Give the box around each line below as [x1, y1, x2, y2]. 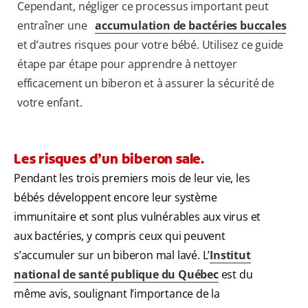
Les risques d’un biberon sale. [14, 150, 204, 168]
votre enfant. [17, 95, 82, 111]
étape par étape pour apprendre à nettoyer [17, 56, 237, 72]
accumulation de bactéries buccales [95, 18, 287, 34]
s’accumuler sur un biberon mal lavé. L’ [14, 247, 210, 263]
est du [218, 267, 253, 283]
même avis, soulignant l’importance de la [14, 286, 220, 302]
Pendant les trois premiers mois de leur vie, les [14, 170, 250, 186]
